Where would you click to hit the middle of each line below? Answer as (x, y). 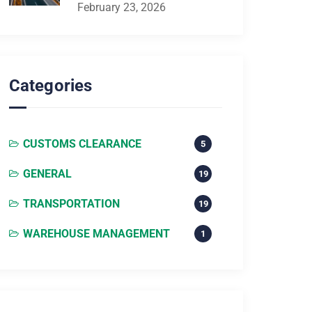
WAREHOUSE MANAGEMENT (96, 234)
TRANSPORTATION (71, 204)
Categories (50, 86)
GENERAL (47, 174)
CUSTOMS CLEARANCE (82, 144)
